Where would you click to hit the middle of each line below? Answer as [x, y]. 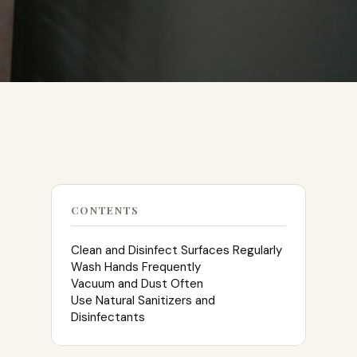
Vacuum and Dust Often [137, 284]
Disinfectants [108, 317]
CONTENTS [105, 210]
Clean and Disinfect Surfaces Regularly [177, 250]
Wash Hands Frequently [136, 267]
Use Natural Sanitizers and [143, 300]
